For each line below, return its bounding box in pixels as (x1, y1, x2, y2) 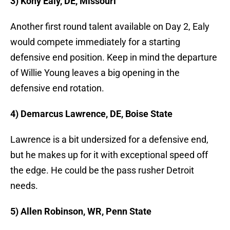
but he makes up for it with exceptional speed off (10, 149, 208, 161)
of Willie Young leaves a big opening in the (10, 67, 180, 79)
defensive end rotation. (10, 83, 104, 94)
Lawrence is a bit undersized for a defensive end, (10, 134, 208, 145)
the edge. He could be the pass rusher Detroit (10, 165, 194, 176)
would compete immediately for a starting (10, 36, 180, 48)
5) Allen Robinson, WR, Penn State (10, 206, 151, 217)
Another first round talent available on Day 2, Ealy (10, 21, 209, 32)
